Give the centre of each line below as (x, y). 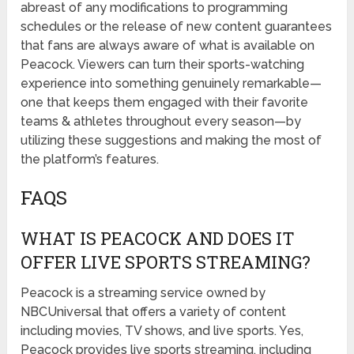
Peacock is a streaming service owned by (143, 293)
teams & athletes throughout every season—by (161, 122)
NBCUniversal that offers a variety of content (154, 312)
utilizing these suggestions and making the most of (171, 141)
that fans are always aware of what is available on (168, 46)
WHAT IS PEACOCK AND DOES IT (158, 239)
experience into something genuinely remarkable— (171, 84)
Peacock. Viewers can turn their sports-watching (163, 65)
